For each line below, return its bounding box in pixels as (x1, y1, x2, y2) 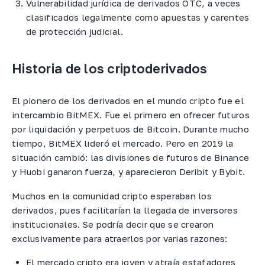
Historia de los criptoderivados (12, 61, 208, 77)
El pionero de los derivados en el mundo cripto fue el (12, 95, 244, 106)
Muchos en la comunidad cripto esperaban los (12, 190, 212, 201)
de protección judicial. (26, 26, 124, 37)
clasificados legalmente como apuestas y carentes (26, 12, 250, 23)
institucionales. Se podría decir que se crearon (12, 218, 214, 230)
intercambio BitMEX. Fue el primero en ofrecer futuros (12, 109, 250, 121)
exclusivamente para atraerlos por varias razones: (12, 232, 228, 244)
